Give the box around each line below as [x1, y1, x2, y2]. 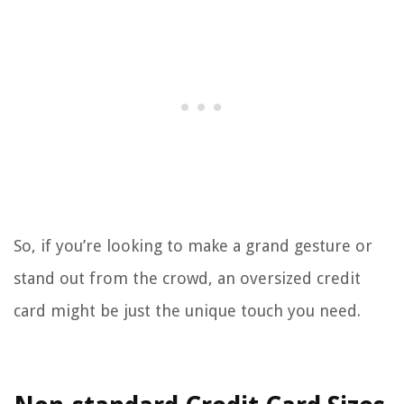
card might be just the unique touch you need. [14, 301, 361, 321]
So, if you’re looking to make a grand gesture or [14, 236, 372, 256]
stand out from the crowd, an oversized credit [14, 269, 361, 289]
